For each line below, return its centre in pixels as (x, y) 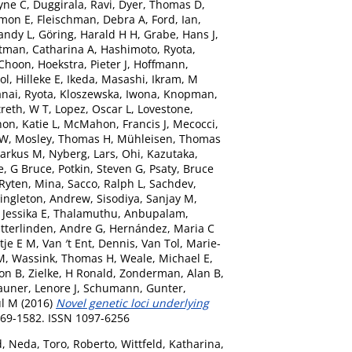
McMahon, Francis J (115, 123)
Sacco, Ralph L (105, 183)
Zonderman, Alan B (170, 273)
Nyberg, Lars (82, 153)
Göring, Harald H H (88, 34)
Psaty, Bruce (181, 168)
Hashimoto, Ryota (147, 49)
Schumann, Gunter (133, 288)
